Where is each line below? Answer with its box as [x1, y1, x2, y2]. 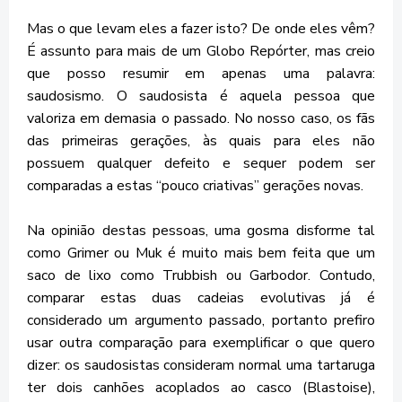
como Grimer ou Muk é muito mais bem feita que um [27, 243, 375, 263]
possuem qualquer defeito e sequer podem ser [27, 153, 375, 173]
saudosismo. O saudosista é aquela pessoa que [27, 86, 375, 106]
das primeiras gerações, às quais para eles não [27, 131, 375, 151]
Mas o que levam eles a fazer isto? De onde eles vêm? [27, 19, 375, 39]
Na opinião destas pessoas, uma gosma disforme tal [27, 221, 375, 240]
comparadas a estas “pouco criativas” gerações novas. [27, 176, 363, 196]
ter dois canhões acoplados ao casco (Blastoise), [27, 378, 375, 398]
